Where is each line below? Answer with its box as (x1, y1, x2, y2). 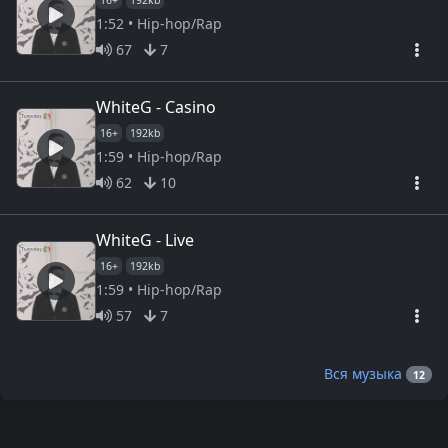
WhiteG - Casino (96, 95, 216, 118)
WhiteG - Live (96, 228, 194, 251)
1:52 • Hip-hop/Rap (96, 13, 222, 33)
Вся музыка (324, 363, 407, 383)
